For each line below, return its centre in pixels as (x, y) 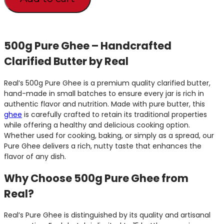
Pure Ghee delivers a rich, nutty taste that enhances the (103, 146)
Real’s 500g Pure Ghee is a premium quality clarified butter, (107, 83)
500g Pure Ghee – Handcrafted (88, 46)
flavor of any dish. (35, 156)
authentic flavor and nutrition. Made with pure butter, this (104, 104)
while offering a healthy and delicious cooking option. (97, 125)
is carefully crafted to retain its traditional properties (114, 114)
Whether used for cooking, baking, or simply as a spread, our (109, 135)
